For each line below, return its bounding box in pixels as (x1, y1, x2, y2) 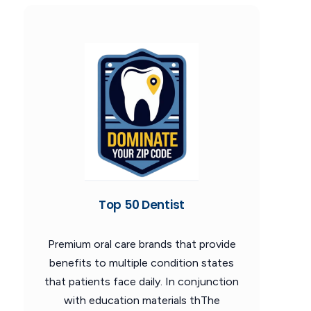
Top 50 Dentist (98, 196, 185, 213)
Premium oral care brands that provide (47, 237, 236, 251)
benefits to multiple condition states (49, 255, 234, 269)
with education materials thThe (63, 293, 220, 307)
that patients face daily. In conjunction (44, 274, 239, 288)
